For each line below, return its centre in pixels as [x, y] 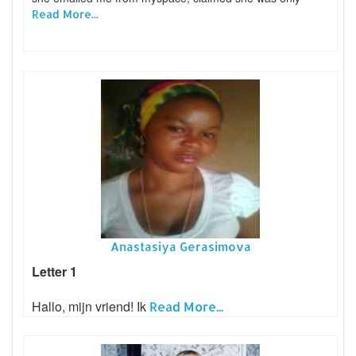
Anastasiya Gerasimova [180, 246]
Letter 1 [54, 271]
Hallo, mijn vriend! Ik [91, 306]
